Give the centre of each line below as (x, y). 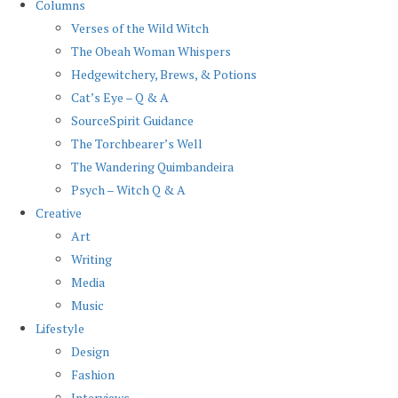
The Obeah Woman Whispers (151, 51)
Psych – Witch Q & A (128, 190)
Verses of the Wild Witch (140, 28)
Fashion (93, 374)
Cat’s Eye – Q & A (120, 97)
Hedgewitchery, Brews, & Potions (164, 74)
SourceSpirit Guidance (132, 120)
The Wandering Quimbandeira (152, 167)
